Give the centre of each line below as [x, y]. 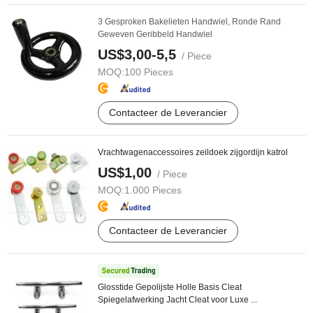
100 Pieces [149, 72]
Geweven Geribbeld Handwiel [155, 34]
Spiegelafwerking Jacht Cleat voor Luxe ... [177, 300]
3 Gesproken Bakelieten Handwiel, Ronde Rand [189, 22]
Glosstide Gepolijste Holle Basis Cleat [170, 287]
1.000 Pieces [153, 190]
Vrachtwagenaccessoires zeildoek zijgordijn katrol [193, 152]
